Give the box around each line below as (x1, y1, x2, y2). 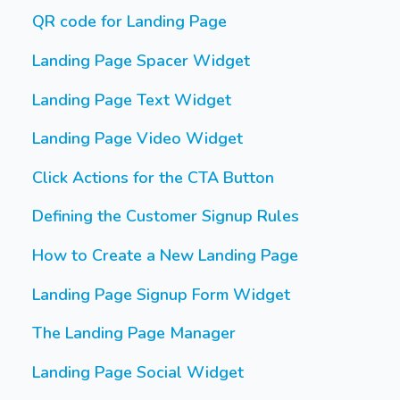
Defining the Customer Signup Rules (32, 205, 299, 228)
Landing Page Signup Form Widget (32, 283, 290, 305)
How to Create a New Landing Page (32, 245, 298, 267)
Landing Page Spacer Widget (32, 50, 250, 72)
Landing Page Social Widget (32, 361, 244, 383)
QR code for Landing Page (32, 11, 227, 33)
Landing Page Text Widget (32, 88, 231, 111)
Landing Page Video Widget (32, 128, 243, 150)
